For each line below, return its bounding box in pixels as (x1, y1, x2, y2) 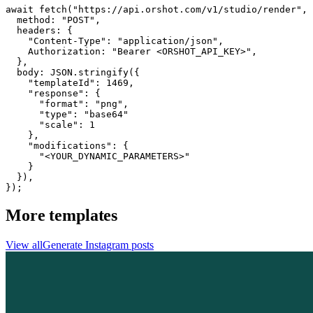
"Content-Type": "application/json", (6, 35, 224, 46)
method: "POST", (6, 14, 101, 25)
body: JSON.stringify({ (6, 66, 140, 78)
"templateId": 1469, (6, 77, 134, 88)
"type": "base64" (6, 108, 129, 119)
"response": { (6, 87, 101, 99)
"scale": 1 (6, 119, 95, 130)
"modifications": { (6, 140, 129, 151)
